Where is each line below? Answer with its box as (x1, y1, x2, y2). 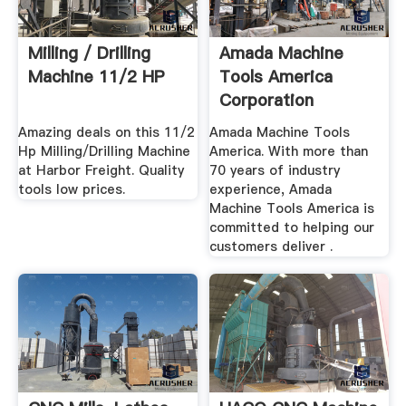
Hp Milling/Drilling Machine (17, 141, 190, 160)
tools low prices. (17, 179, 125, 198)
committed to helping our (209, 217, 375, 237)
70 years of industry (209, 160, 341, 179)
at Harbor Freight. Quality (17, 160, 184, 179)
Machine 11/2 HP (27, 65, 164, 89)
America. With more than (209, 141, 369, 160)
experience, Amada (209, 179, 333, 198)
